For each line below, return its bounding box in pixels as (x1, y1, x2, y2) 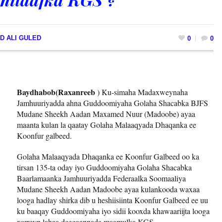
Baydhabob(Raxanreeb (17, 86, 95, 98)
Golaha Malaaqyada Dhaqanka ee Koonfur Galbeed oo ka (17, 151, 199, 162)
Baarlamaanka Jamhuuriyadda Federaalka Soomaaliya (17, 172, 186, 183)
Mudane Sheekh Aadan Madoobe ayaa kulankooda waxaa (17, 183, 200, 194)
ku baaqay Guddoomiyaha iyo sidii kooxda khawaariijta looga (17, 205, 210, 216)
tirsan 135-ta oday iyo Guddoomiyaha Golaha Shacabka (17, 162, 192, 172)
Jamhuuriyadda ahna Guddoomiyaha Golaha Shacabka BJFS (17, 97, 208, 108)
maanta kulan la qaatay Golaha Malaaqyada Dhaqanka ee (17, 119, 196, 130)
